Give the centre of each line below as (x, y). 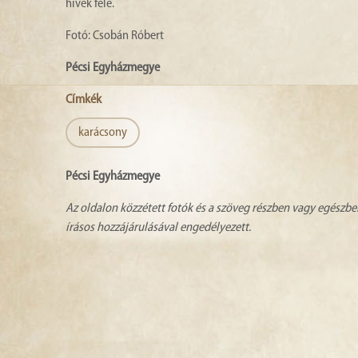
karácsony (103, 132)
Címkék (84, 99)
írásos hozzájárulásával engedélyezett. (158, 227)
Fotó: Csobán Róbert (115, 36)
